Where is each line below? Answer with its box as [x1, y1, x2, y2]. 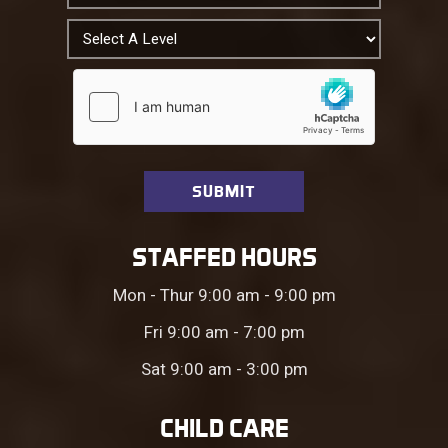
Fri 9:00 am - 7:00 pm [143, 319, 305, 345]
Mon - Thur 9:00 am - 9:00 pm [112, 282, 336, 308]
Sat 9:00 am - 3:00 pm [140, 356, 308, 382]
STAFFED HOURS [131, 241, 317, 272]
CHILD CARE [159, 412, 289, 443]
